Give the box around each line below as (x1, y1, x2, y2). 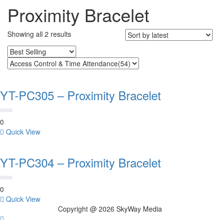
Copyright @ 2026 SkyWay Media (58, 204, 162, 214)
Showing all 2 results (7, 29, 71, 39)
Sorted (71, 28, 91, 38)
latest (71, 48, 87, 58)
